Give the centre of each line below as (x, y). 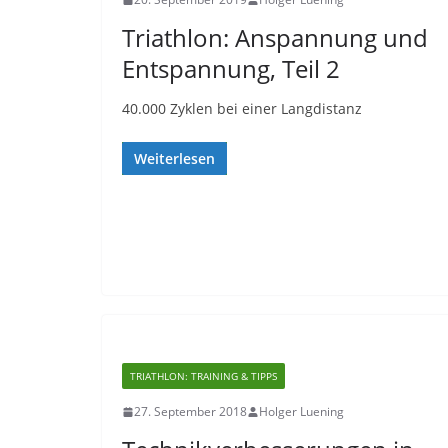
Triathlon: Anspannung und (275, 37)
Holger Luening (301, 411)
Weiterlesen (174, 158)
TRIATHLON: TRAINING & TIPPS (203, 376)
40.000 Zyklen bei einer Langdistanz (242, 108)
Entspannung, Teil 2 (231, 68)
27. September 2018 (190, 411)
